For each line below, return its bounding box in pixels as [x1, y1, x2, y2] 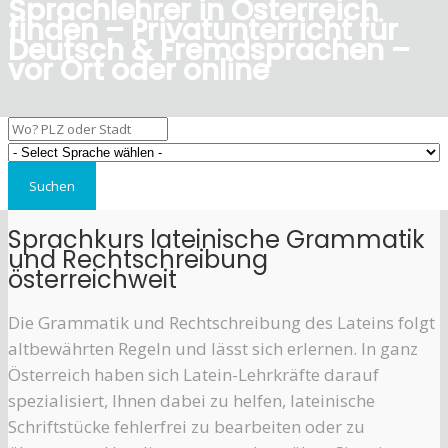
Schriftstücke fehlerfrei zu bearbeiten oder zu [8, 415, 365, 439]
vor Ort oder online [8, 51, 269, 91]
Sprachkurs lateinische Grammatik [8, 223, 425, 257]
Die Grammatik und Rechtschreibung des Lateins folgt [8, 311, 435, 335]
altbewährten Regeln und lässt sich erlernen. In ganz [8, 337, 418, 361]
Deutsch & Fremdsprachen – [8, 31, 410, 71]
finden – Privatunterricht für [8, 11, 398, 51]
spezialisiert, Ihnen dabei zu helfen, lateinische [8, 389, 375, 413]
